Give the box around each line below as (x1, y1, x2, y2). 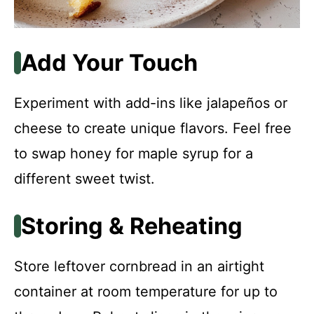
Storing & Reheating (20, 212, 243, 240)
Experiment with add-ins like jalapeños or (14, 95, 287, 112)
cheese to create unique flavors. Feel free (14, 120, 292, 137)
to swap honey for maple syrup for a (14, 145, 253, 163)
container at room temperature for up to (14, 283, 278, 301)
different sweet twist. (14, 170, 155, 188)
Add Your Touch (20, 49, 198, 77)
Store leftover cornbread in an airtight (14, 258, 264, 275)
